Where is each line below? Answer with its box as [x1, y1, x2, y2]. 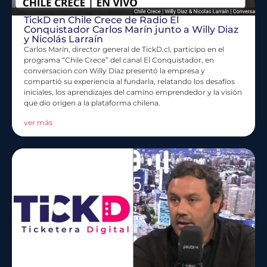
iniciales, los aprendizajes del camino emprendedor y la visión [24, 88, 242, 97]
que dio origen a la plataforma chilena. [24, 98, 160, 108]
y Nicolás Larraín [24, 33, 103, 45]
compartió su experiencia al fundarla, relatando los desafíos [24, 77, 235, 86]
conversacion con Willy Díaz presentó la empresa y [24, 66, 205, 76]
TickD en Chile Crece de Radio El [24, 14, 179, 26]
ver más [24, 117, 52, 127]
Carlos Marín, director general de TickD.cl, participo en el [24, 45, 224, 54]
